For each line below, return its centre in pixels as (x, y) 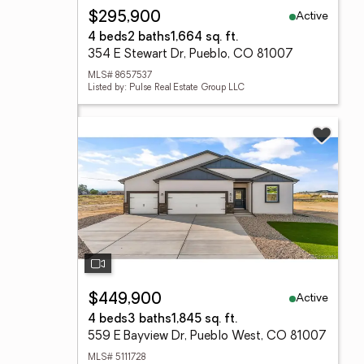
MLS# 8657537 (120, 76)
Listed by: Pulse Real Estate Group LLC (166, 88)
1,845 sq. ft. (204, 320)
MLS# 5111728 (117, 358)
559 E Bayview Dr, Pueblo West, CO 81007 (207, 337)
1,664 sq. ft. (204, 38)
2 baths (149, 38)
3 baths (149, 320)
